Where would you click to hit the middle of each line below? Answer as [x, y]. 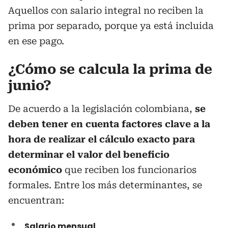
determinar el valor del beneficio [89, 154]
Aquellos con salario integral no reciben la [106, 10]
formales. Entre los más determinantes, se [105, 185]
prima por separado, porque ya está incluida [111, 26]
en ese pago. [36, 41]
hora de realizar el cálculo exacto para [102, 139]
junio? [30, 85]
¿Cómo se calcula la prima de [110, 69]
